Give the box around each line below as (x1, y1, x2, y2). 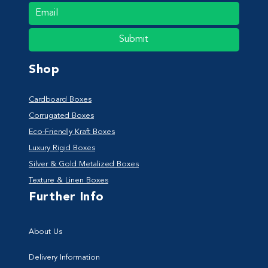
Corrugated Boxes (29, 111, 94, 120)
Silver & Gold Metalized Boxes (29, 160, 139, 168)
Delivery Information (29, 253, 100, 261)
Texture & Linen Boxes (29, 176, 108, 184)
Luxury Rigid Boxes (29, 144, 95, 152)
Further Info (29, 191, 104, 203)
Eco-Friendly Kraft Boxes (29, 127, 115, 136)
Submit (119, 35, 148, 45)
